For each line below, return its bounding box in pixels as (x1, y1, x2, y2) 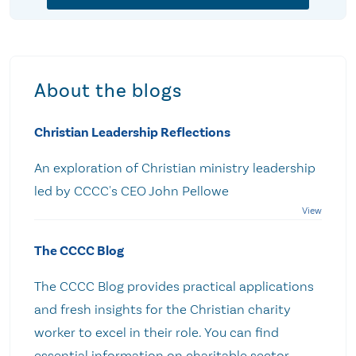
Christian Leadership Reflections (34, 124, 230, 141)
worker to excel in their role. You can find (34, 324, 279, 340)
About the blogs (34, 79, 182, 102)
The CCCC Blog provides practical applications (34, 278, 314, 294)
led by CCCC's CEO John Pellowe (34, 183, 235, 199)
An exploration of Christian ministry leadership (34, 160, 315, 176)
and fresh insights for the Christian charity (34, 301, 291, 317)
